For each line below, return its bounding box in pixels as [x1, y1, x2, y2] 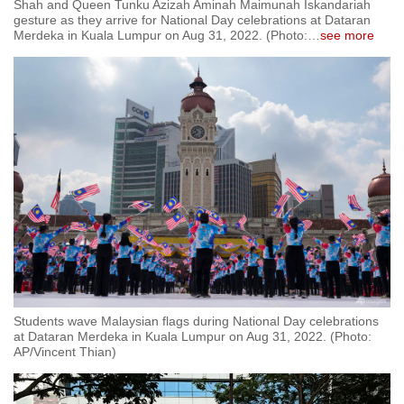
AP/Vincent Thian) [14, 344, 116, 359]
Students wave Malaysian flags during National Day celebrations [14, 313, 379, 328]
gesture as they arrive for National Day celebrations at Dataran [14, 12, 371, 27]
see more [320, 27, 374, 42]
